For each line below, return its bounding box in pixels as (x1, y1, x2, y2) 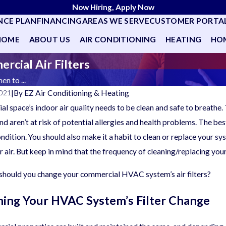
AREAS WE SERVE (82, 16, 149, 25)
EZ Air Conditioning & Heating (24, 88, 130, 97)
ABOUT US (29, 34, 71, 44)
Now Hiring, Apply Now (72, 3, 154, 12)
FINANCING (36, 16, 82, 25)
